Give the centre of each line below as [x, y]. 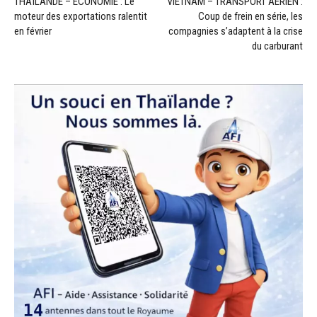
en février [33, 31]
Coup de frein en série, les [250, 16]
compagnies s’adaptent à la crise [236, 31]
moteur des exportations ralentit [81, 16]
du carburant [277, 46]
